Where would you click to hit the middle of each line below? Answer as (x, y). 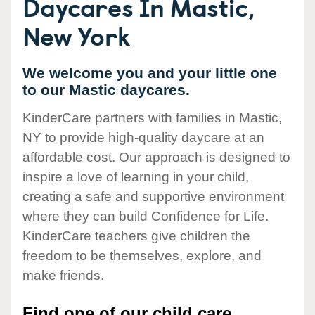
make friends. (63, 276)
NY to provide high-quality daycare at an (143, 138)
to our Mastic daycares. (106, 90)
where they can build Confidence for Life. (146, 217)
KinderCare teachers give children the (136, 236)
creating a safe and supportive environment (153, 197)
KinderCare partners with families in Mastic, (152, 118)
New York (77, 35)
